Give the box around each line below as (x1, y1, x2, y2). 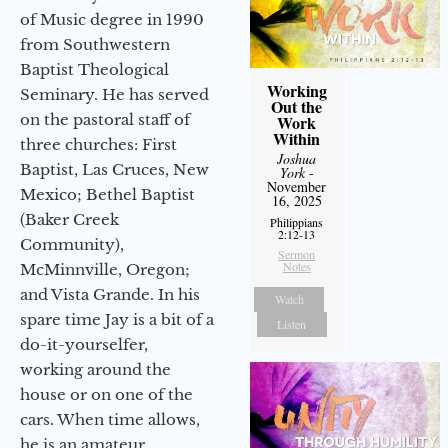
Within (273, 127, 321, 151)
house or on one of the (20, 384, 193, 404)
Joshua (277, 149, 317, 169)
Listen (277, 316, 307, 333)
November (267, 177, 327, 197)
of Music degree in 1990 (20, 9, 204, 29)
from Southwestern (20, 34, 170, 54)
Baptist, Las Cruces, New (20, 159, 209, 179)
